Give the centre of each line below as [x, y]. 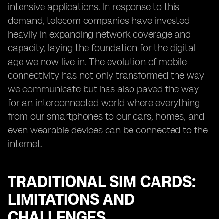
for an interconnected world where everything [104, 103]
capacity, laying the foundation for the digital [102, 48]
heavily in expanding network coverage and [99, 34]
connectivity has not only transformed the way [106, 75]
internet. [25, 144]
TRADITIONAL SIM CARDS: [102, 182]
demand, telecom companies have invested [99, 21]
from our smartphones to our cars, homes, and [106, 116]
